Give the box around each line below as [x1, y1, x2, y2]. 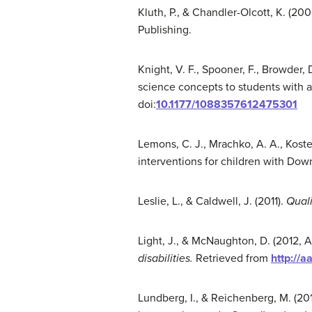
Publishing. [138, 23, 192, 37]
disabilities [138, 251, 190, 265]
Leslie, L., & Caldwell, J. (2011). [138, 194, 286, 208]
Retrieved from [193, 251, 271, 265]
